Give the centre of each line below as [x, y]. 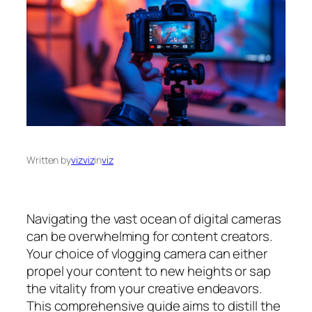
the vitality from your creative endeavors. [144, 289]
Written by [49, 159]
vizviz [83, 159]
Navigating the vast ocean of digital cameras [154, 219]
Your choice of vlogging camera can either [147, 254]
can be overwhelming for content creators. [149, 236]
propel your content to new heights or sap [149, 271]
